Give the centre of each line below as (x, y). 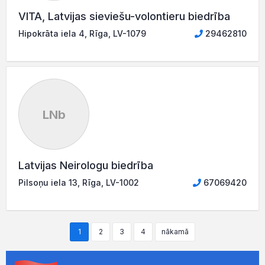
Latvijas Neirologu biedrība (86, 165)
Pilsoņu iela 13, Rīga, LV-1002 (79, 182)
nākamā (175, 232)
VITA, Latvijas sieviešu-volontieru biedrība (124, 16)
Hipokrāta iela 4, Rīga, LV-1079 (82, 33)
